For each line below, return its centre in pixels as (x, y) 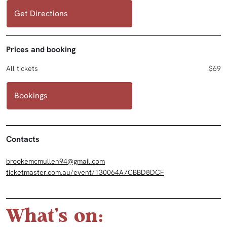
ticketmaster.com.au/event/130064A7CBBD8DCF (85, 173)
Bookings (31, 96)
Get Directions (41, 14)
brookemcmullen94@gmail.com (55, 161)
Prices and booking (41, 50)
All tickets (22, 69)
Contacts (23, 139)
